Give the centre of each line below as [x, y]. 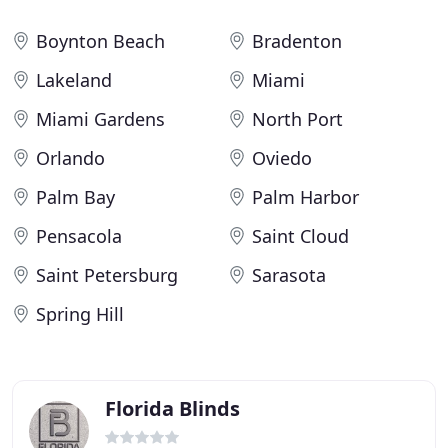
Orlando [70, 158]
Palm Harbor [305, 197]
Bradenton [297, 41]
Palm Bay [75, 197]
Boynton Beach [100, 41]
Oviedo [282, 158]
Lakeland [74, 80]
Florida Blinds [172, 408]
